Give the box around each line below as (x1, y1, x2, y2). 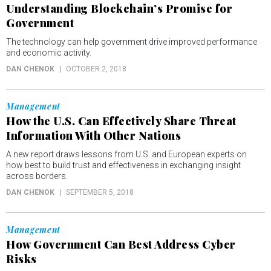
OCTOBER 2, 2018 (66, 65, 126, 74)
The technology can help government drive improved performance (6, 37, 257, 47)
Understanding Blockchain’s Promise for (6, 1, 232, 16)
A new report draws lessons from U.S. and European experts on (6, 149, 247, 160)
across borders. (6, 171, 68, 181)
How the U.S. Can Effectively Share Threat (6, 114, 237, 129)
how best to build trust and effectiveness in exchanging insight (6, 160, 241, 171)
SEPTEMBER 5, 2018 (66, 188, 134, 197)
